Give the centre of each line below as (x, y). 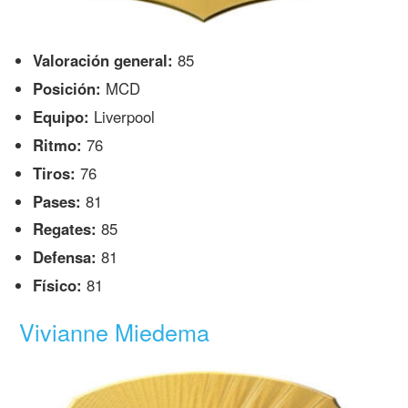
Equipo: (61, 116)
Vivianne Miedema (115, 332)
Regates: (65, 229)
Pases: (57, 201)
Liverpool (122, 116)
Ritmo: (58, 144)
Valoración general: (103, 61)
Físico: (58, 286)
